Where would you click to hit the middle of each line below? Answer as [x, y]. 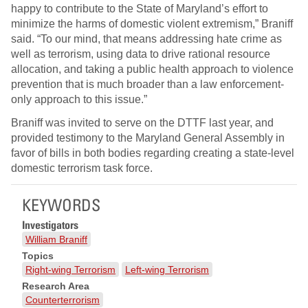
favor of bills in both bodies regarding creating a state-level [153, 153]
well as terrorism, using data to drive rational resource [141, 54]
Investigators [50, 225]
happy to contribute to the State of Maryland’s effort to [140, 9]
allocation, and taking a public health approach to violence [152, 69]
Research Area [56, 286]
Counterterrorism [63, 300]
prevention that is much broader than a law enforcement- [147, 85]
